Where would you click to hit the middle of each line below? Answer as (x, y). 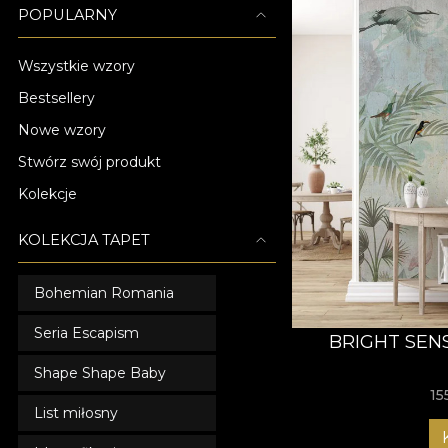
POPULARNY (67, 15)
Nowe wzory (62, 130)
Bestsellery (56, 98)
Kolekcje (47, 194)
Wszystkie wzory (76, 66)
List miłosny (76, 413)
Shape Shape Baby (100, 373)
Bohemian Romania (104, 293)
